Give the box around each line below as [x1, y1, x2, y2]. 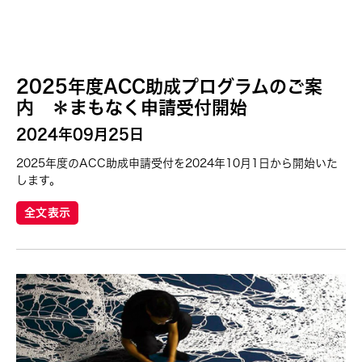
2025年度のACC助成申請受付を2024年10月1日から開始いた [16, 158, 338, 170]
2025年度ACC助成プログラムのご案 [16, 78, 322, 96]
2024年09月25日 [16, 127, 144, 142]
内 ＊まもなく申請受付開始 [16, 99, 247, 117]
